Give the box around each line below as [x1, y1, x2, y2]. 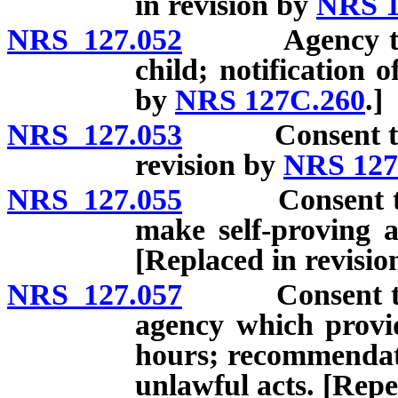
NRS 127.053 [7, 117, 182, 151]
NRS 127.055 [7, 182, 182, 216]
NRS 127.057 [7, 277, 182, 311]
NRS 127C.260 [175, 84, 365, 117]
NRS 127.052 [7, 23, 182, 57]
